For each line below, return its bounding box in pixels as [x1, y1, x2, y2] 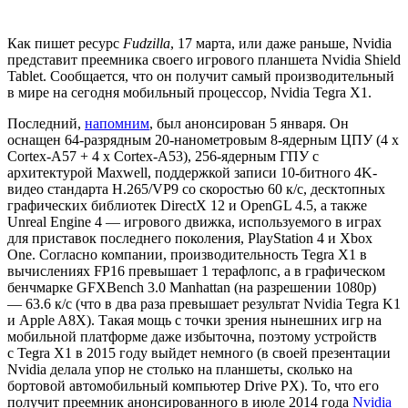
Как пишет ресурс [7, 35, 123, 51]
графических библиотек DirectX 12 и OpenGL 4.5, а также [7, 197, 367, 213]
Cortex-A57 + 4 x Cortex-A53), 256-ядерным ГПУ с [7, 148, 319, 164]
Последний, [7, 115, 85, 131]
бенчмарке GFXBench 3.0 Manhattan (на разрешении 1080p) [7, 279, 376, 295]
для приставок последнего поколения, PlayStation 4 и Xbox [7, 229, 372, 246]
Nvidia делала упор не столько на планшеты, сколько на [7, 361, 352, 377]
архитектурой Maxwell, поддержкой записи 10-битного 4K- [7, 164, 377, 180]
